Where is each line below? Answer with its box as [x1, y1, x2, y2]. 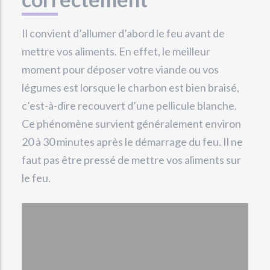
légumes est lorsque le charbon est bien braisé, [22, 81, 239, 95]
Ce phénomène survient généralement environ [22, 117, 241, 131]
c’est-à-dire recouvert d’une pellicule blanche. [22, 99, 237, 113]
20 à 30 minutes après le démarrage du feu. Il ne [22, 135, 243, 149]
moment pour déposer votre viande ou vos [22, 63, 219, 77]
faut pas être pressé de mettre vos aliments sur [22, 153, 241, 167]
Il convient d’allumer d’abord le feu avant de [22, 27, 225, 40]
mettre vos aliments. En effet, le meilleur [22, 45, 210, 58]
